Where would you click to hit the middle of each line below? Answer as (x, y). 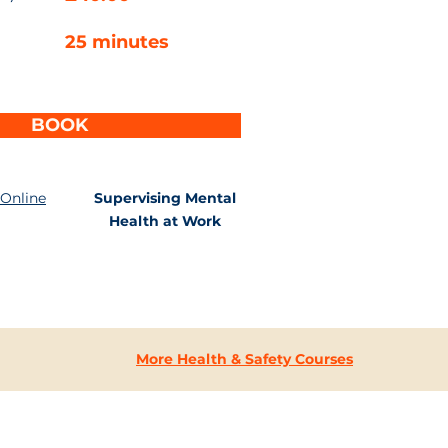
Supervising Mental (165, 198)
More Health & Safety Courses (244, 359)
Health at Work (165, 221)
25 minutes (117, 42)
